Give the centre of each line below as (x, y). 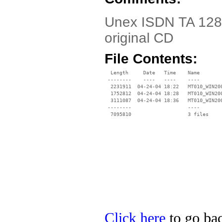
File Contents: (151, 59)
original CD (139, 38)
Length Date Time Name (152, 73)
